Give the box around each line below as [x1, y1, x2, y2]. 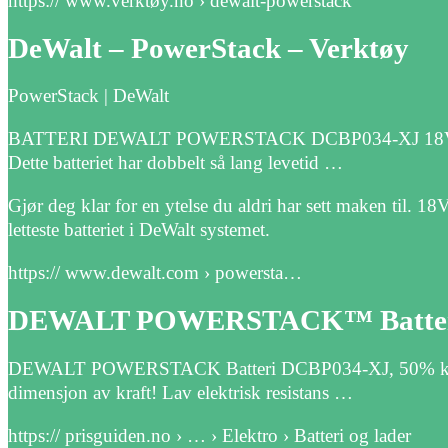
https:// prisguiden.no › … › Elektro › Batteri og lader [8, 424, 411, 446]
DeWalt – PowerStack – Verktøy [8, 32, 409, 64]
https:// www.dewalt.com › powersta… [8, 262, 302, 284]
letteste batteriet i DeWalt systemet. [8, 219, 270, 241]
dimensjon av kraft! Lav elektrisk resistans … [8, 381, 353, 403]
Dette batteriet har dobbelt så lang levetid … [8, 152, 343, 174]
